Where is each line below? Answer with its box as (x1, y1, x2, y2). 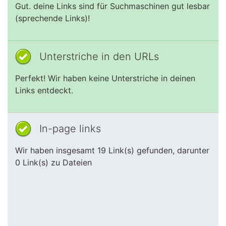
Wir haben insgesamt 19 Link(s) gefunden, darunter (15, 145, 209, 155)
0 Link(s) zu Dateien (15, 157, 92, 167)
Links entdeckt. (15, 85, 73, 95)
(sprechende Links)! (15, 13, 90, 23)
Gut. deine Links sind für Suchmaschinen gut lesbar (15, 1, 210, 11)
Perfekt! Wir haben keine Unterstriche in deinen (15, 73, 195, 83)
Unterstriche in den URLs (39, 50, 159, 63)
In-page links (39, 123, 101, 135)
